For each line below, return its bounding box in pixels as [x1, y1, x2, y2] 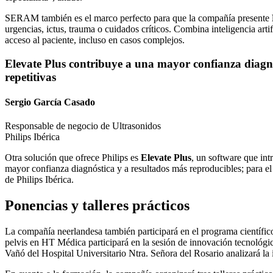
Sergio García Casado [5, 96, 95, 107]
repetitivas [5, 70, 56, 83]
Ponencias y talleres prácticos [5, 197, 190, 214]
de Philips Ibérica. [5, 174, 74, 185]
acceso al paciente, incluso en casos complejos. [5, 34, 185, 45]
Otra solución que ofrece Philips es [5, 152, 141, 163]
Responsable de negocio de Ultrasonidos [5, 121, 161, 132]
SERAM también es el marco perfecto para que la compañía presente [5, 12, 272, 23]
